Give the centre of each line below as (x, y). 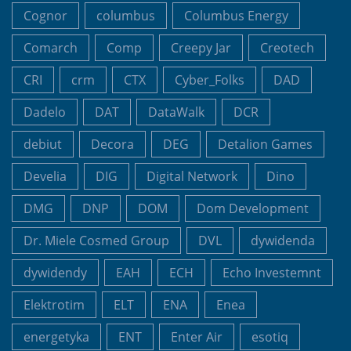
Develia (45, 176)
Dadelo (45, 112)
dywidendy (55, 272)
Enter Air (197, 337)
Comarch (51, 47)
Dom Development (253, 208)
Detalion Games (265, 144)
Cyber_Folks (210, 80)
